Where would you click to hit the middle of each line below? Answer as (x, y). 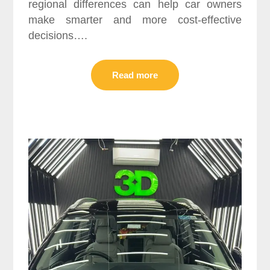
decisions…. (58, 36)
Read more (135, 75)
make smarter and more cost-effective (135, 20)
